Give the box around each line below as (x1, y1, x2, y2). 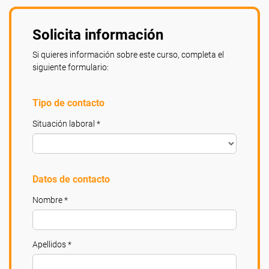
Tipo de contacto (32, 97, 104, 109)
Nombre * (32, 195, 68, 205)
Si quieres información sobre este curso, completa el (32, 50, 224, 59)
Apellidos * (32, 240, 71, 249)
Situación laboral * (32, 119, 100, 128)
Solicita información (32, 26, 163, 43)
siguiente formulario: (32, 62, 109, 72)
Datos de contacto (32, 174, 110, 185)
